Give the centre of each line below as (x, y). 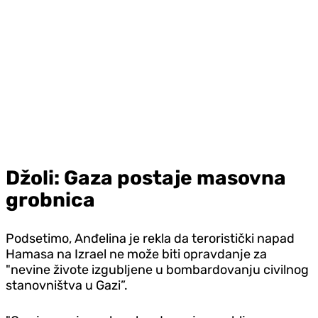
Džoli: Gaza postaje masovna (146, 177)
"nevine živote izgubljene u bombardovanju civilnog (157, 269)
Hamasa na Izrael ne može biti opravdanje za (136, 254)
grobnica (50, 199)
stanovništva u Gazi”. (67, 285)
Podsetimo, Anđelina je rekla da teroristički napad (150, 238)
